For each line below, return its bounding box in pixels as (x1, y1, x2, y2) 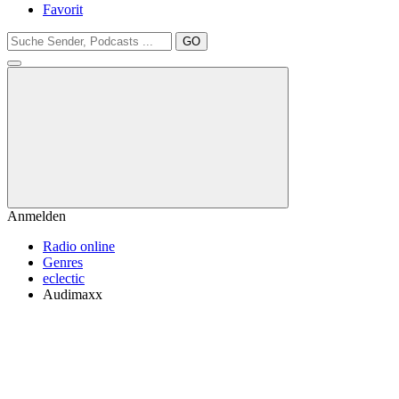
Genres (43, 255, 83, 270)
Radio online (43, 239, 115, 254)
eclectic (43, 271, 85, 286)
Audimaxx (43, 287, 102, 302)
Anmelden (7, 208, 66, 224)
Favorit (43, 2, 83, 17)
